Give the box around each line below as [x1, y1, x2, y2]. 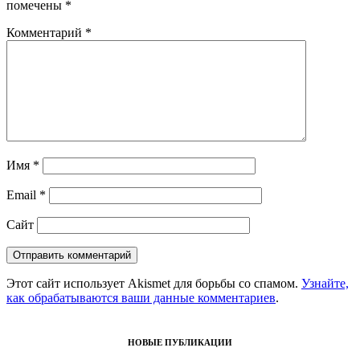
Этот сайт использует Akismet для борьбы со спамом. [6, 276, 301, 290]
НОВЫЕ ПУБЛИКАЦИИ [128, 337, 232, 348]
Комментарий [6, 25, 85, 39]
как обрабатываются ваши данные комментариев [6, 290, 276, 305]
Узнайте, [301, 276, 349, 290]
